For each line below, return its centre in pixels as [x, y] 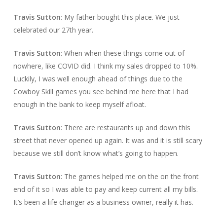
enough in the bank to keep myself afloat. [80, 104]
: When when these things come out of [122, 53]
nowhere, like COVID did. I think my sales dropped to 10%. [105, 66]
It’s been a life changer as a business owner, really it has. [103, 202]
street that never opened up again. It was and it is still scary [108, 140]
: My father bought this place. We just [120, 17]
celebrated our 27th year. [53, 30]
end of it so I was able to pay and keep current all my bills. [105, 189]
